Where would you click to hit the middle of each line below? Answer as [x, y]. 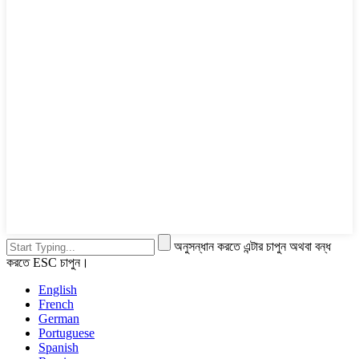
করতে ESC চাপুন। [48, 263]
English [58, 290]
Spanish [58, 348]
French [56, 305]
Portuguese [67, 333]
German [59, 319]
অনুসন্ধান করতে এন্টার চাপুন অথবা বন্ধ [252, 247]
